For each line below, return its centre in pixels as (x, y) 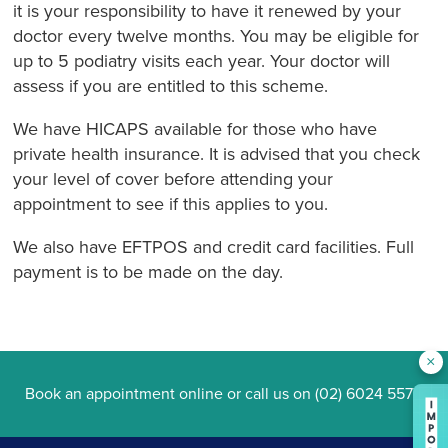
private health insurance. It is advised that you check (217, 153)
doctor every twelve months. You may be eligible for (216, 35)
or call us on (269, 393)
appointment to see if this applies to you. (171, 203)
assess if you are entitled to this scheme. (171, 85)
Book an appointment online (124, 393)
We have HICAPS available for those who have (195, 128)
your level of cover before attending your (173, 178)
